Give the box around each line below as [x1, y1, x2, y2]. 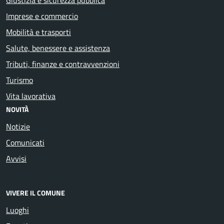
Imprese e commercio [6, 9, 78, 22]
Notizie [6, 120, 30, 132]
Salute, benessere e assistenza [6, 41, 110, 54]
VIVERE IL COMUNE [6, 187, 65, 198]
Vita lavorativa [6, 89, 55, 102]
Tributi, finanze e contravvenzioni [6, 57, 119, 70]
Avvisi [6, 152, 26, 164]
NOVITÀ [6, 103, 28, 114]
